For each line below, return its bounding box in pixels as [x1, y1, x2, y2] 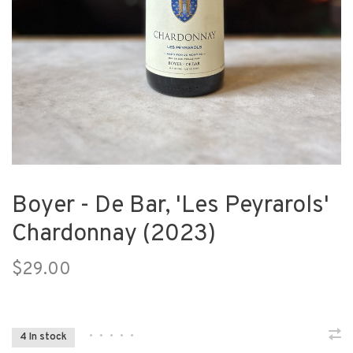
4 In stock [20, 331, 67, 344]
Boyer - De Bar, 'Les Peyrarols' [12, 191, 329, 221]
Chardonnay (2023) [12, 220, 216, 250]
